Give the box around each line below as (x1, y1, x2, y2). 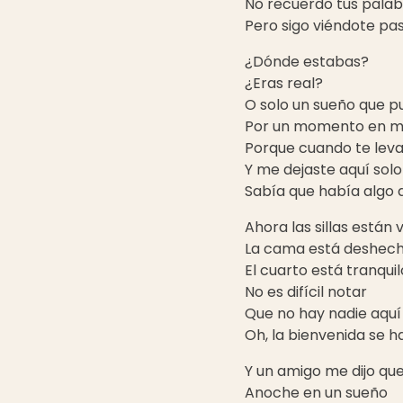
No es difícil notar (245, 282, 367, 303)
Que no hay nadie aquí (245, 303, 401, 325)
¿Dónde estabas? (245, 51, 369, 73)
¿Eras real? (245, 73, 323, 94)
